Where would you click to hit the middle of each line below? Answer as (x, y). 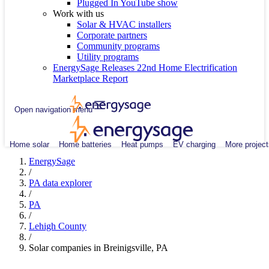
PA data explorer (60, 183)
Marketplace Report (90, 78)
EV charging (194, 144)
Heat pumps (142, 144)
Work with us (78, 14)
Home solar (29, 144)
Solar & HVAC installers (124, 24)
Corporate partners (112, 35)
